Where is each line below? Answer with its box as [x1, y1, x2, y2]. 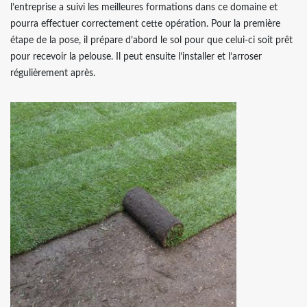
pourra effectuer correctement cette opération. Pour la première [10, 19, 280, 29]
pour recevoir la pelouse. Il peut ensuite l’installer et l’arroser [10, 52, 262, 62]
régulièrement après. [10, 69, 95, 78]
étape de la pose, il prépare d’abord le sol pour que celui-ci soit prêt [10, 36, 293, 45]
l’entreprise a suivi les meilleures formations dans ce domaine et [10, 3, 278, 12]
